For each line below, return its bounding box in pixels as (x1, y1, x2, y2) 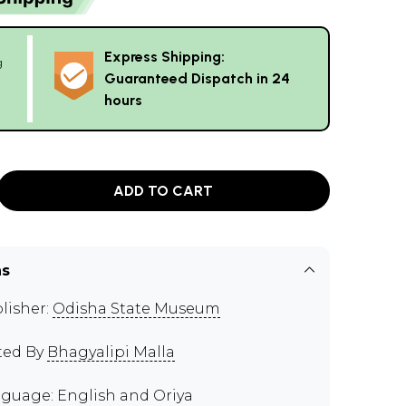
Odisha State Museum (53, 300, 220, 317)
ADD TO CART (113, 181, 214, 199)
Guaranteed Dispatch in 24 (104, 70, 290, 87)
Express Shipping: (104, 48, 225, 65)
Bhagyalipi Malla (47, 343, 175, 361)
